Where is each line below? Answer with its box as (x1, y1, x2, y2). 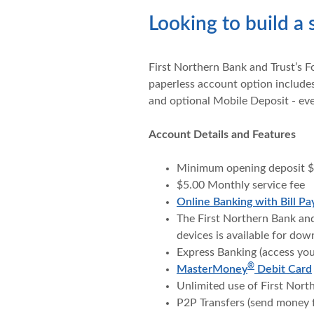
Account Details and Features (148, 129, 296, 140)
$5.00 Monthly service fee (176, 179, 305, 191)
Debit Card (254, 264, 312, 275)
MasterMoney (176, 264, 247, 275)
